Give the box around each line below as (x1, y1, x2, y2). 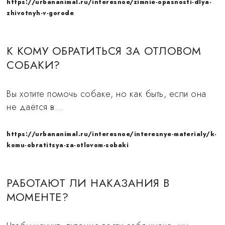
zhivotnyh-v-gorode (7, 9, 74, 18)
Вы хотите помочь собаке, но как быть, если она (7, 87, 206, 100)
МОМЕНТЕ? (7, 189, 69, 205)
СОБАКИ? (7, 57, 60, 73)
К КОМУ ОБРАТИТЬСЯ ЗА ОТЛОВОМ (7, 43, 201, 59)
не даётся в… (7, 100, 63, 114)
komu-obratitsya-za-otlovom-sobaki (7, 141, 129, 150)
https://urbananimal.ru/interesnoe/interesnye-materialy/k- (7, 130, 217, 139)
